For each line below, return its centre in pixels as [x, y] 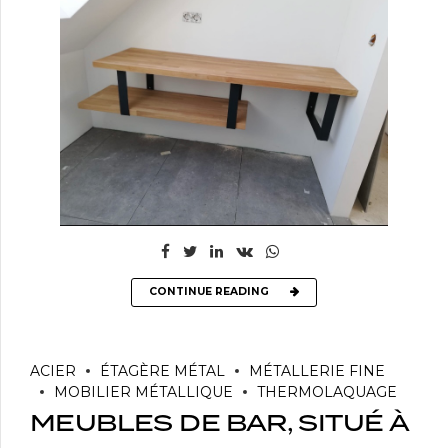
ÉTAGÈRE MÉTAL [162, 370]
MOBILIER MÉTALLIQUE [143, 391]
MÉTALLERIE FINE [317, 370]
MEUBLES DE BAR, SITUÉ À [219, 424]
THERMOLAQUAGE [327, 391]
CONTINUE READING [209, 292]
